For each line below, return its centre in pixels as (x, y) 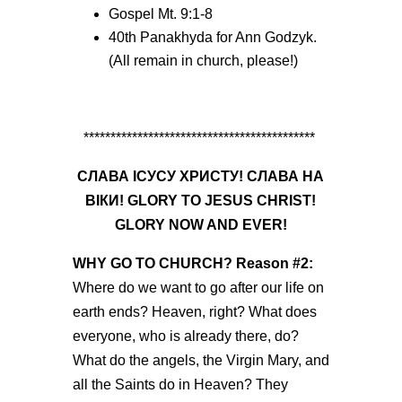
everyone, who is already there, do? (185, 336)
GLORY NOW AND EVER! (201, 225)
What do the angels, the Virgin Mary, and (201, 360)
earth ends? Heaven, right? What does (194, 312)
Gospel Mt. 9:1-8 (160, 14)
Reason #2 (272, 263)
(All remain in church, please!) (203, 61)
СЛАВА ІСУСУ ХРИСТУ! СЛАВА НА (201, 176)
